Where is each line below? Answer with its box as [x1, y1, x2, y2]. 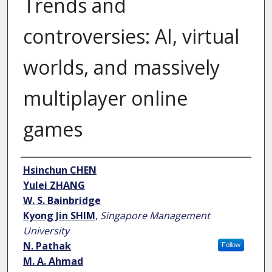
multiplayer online [22, 85, 188, 112]
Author [20, 158, 56, 180]
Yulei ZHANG [22, 178, 85, 192]
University [22, 224, 69, 238]
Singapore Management [100, 209, 210, 223]
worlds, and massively [22, 54, 220, 81]
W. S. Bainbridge [22, 194, 101, 208]
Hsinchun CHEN [22, 163, 97, 177]
